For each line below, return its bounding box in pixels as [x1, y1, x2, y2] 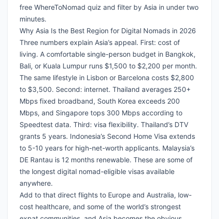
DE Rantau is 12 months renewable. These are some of [20, 155, 193, 164]
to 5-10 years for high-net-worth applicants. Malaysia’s [20, 144, 195, 153]
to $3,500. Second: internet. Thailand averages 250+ [20, 85, 191, 94]
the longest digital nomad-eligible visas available [20, 167, 175, 176]
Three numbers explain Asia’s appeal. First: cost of [20, 38, 180, 47]
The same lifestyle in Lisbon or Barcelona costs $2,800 [20, 73, 194, 82]
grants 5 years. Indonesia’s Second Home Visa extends [20, 132, 195, 141]
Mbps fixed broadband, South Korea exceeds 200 [20, 97, 180, 106]
